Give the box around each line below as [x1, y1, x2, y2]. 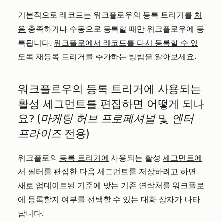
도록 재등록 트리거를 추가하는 [18, 52, 127, 61]
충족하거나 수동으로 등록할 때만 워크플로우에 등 [26, 24, 204, 34]
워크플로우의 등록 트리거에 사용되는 [18, 82, 201, 96]
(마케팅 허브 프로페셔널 [37, 112, 155, 125]
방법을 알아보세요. [127, 52, 196, 61]
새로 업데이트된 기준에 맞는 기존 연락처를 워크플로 [18, 181, 204, 190]
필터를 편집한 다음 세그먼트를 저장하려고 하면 [26, 167, 196, 176]
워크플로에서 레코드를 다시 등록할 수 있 [54, 38, 198, 48]
